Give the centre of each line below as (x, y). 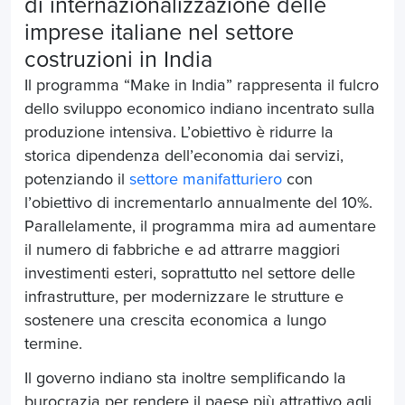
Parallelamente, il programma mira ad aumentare (200, 227)
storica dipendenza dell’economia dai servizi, (184, 157)
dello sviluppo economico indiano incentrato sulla (200, 110)
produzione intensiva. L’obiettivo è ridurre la (179, 133)
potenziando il (77, 180)
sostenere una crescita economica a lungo (175, 321)
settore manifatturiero (206, 180)
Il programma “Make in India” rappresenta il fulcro (202, 86)
